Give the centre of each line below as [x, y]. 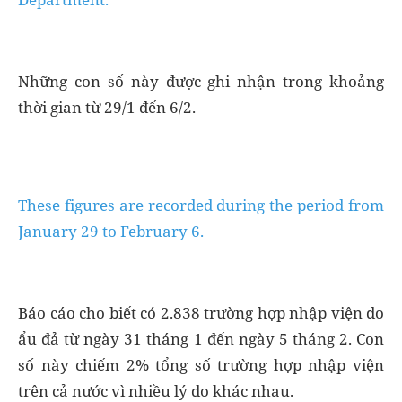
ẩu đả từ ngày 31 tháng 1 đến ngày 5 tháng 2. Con [201, 338]
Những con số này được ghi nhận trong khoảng [201, 81]
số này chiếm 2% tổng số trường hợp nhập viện [201, 364]
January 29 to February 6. [111, 231]
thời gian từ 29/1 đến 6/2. [107, 107]
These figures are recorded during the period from [201, 205]
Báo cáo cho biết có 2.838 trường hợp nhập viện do [201, 312]
